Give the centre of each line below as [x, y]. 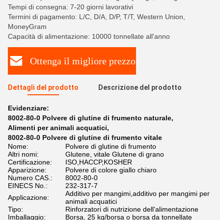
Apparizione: [27, 170]
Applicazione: [28, 197]
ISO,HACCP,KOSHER [99, 162]
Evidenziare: [28, 108]
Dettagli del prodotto [43, 87]
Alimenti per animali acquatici [57, 128]
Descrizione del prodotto [140, 87]
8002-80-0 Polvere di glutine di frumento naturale [90, 118]
